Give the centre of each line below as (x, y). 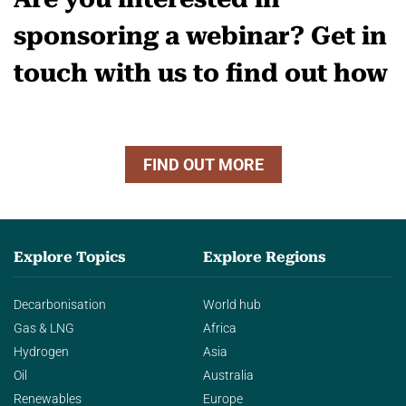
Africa (220, 328)
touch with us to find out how (201, 72)
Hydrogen (41, 352)
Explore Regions (265, 256)
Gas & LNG (44, 328)
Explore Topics (70, 256)
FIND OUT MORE (203, 164)
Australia (228, 375)
